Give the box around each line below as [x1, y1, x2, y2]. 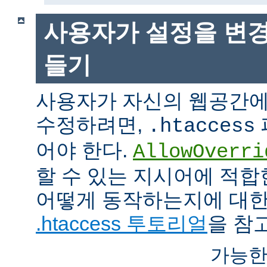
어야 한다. [36, 139, 133, 162]
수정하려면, [36, 113, 148, 136]
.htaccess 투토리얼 [36, 212, 207, 235]
